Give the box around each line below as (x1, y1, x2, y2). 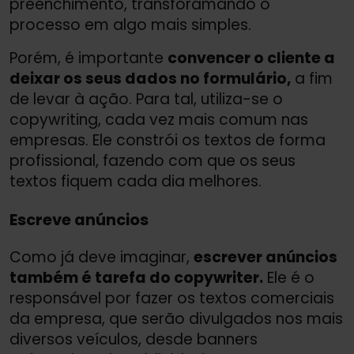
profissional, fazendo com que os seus (9, 150, 296, 172)
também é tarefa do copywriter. (9, 267, 263, 289)
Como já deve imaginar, (9, 247, 194, 269)
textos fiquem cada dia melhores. (9, 171, 262, 193)
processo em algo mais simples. (9, 14, 251, 36)
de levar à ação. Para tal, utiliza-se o (9, 88, 283, 111)
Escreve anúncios (9, 208, 149, 231)
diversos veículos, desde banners (9, 329, 258, 351)
